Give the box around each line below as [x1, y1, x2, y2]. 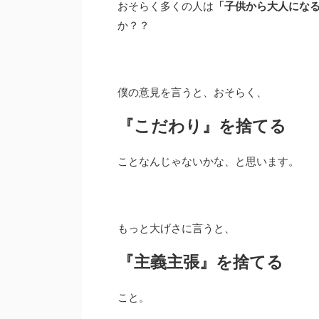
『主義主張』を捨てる [117, 252, 283, 271]
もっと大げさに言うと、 [117, 221, 235, 235]
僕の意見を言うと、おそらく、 [117, 85, 267, 99]
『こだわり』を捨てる [117, 116, 286, 135]
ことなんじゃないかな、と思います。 [117, 155, 299, 168]
